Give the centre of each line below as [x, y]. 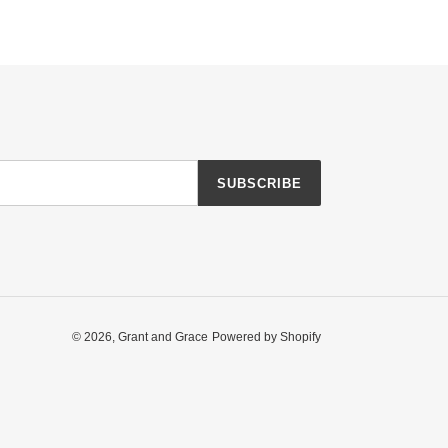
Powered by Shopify [266, 336]
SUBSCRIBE [259, 183]
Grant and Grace [163, 336]
